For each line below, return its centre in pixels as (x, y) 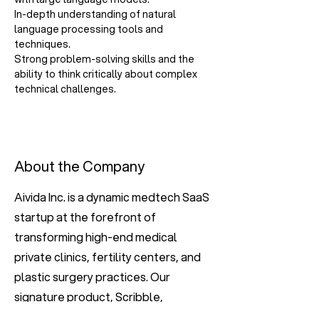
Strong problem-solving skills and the (105, 59)
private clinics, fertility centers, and (108, 257)
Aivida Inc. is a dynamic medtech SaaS (112, 197)
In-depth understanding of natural (96, 14)
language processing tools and (90, 29)
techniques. (42, 44)
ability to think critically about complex (107, 74)
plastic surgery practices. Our (92, 277)
